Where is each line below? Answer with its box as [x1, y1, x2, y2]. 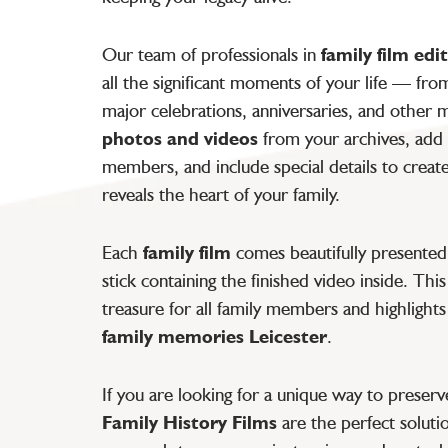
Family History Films [102, 411, 277, 433]
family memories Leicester [102, 325, 327, 347]
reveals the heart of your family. [102, 183, 340, 205]
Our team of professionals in [102, 43, 321, 65]
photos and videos [102, 127, 258, 149]
